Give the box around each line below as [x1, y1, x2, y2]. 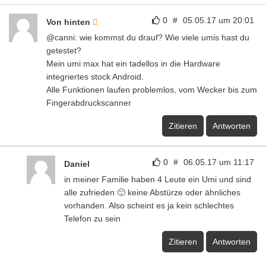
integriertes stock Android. [46, 71, 144, 81]
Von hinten [46, 17, 93, 27]
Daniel [64, 159, 90, 169]
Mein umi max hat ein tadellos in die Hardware [46, 58, 220, 68]
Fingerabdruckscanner [46, 97, 131, 107]
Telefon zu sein [64, 213, 121, 223]
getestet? [46, 45, 81, 55]
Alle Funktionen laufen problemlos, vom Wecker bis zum [46, 84, 257, 94]
